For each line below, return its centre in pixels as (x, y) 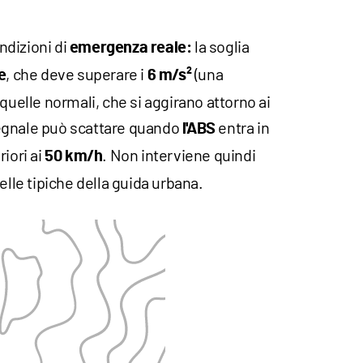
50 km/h (74, 157)
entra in (242, 128)
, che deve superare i (77, 74)
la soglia (222, 47)
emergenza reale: (132, 48)
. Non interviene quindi (179, 155)
